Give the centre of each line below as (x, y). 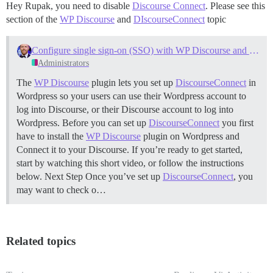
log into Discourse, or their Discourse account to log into (125, 109)
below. (30, 176)
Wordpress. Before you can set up (83, 122)
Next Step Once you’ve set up (104, 176)
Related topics (41, 241)
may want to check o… (61, 190)
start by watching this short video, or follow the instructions (130, 163)
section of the (33, 19)
